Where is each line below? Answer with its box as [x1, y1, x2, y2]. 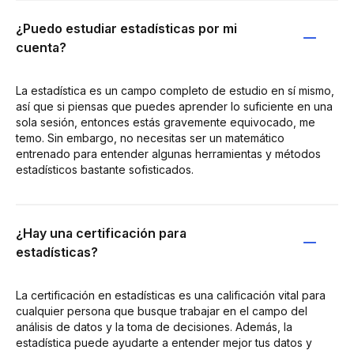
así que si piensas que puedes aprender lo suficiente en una [16, 100, 333, 113]
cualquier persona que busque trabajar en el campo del [16, 304, 307, 318]
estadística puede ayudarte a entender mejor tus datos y [16, 336, 312, 349]
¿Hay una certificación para [16, 225, 186, 241]
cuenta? [16, 40, 66, 55]
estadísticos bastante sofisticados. [16, 163, 194, 176]
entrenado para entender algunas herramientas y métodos [16, 147, 321, 160]
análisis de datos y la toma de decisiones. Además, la [16, 320, 292, 333]
